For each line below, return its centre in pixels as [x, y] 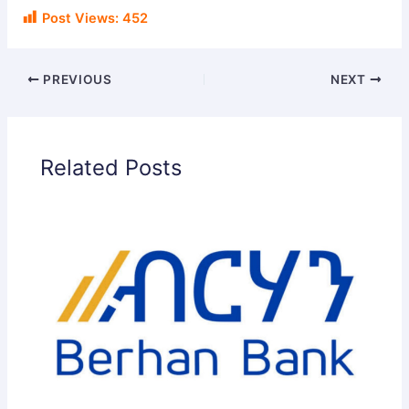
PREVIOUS [76, 79]
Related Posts [111, 167]
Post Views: [81, 19]
